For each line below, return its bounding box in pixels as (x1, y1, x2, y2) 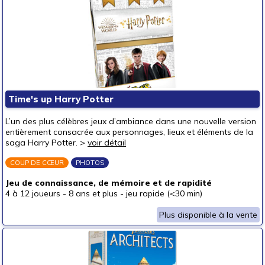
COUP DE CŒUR (10, 159, 64, 167)
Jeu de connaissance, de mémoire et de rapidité (5, 177, 212, 188)
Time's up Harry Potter (8, 93, 114, 105)
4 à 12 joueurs (5, 188, 60, 199)
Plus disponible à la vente (159, 209, 257, 220)
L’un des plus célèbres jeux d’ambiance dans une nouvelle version (5, 116, 256, 127)
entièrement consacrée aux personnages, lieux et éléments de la (5, 127, 253, 137)
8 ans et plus (69, 188, 118, 199)
